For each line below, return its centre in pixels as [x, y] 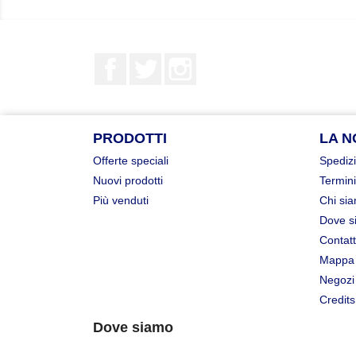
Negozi [337, 279]
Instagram [224, 60]
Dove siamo [133, 327]
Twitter [180, 60]
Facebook [155, 60]
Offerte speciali [131, 160]
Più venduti [121, 200]
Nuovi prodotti [128, 180]
